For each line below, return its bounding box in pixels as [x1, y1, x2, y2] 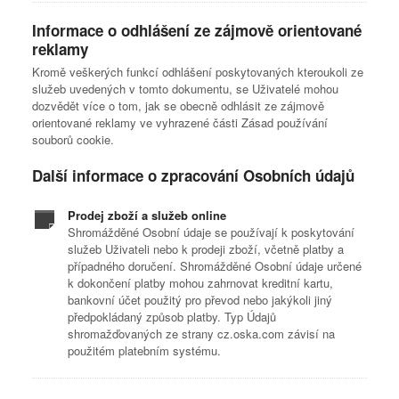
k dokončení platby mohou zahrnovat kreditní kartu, [68, 274, 333, 291]
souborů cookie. [32, 131, 114, 148]
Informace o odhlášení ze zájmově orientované [32, 20, 362, 41]
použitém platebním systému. [68, 342, 221, 359]
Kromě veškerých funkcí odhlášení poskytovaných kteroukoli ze [32, 63, 363, 80]
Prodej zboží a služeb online [68, 207, 226, 224]
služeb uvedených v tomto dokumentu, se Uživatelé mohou [32, 80, 338, 97]
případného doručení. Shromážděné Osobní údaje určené [68, 257, 362, 274]
